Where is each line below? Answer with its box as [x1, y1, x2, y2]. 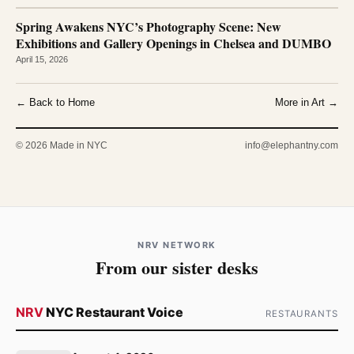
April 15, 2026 [16, 54, 68, 64]
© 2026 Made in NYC [16, 139, 107, 151]
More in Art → [275, 96, 338, 108]
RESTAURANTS [265, 307, 338, 319]
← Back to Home [16, 96, 95, 108]
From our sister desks [96, 254, 258, 281]
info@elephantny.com [245, 139, 338, 151]
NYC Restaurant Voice [43, 303, 183, 320]
